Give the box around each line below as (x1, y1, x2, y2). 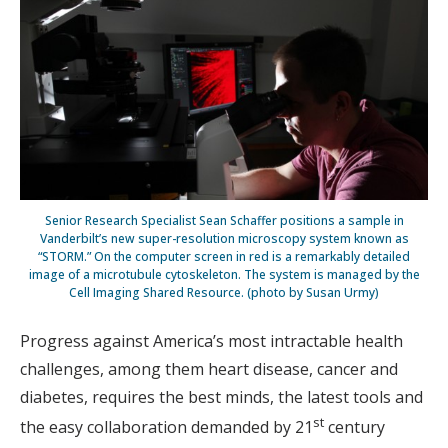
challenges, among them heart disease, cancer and (20, 357, 398, 380)
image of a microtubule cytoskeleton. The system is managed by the (28, 265, 420, 283)
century (324, 415, 385, 438)
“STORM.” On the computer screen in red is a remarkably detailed (38, 247, 410, 265)
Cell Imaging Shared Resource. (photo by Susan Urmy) (69, 283, 379, 301)
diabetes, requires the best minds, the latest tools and (20, 385, 423, 408)
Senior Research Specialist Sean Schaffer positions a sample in (44, 211, 404, 229)
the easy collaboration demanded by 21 (20, 415, 313, 438)
